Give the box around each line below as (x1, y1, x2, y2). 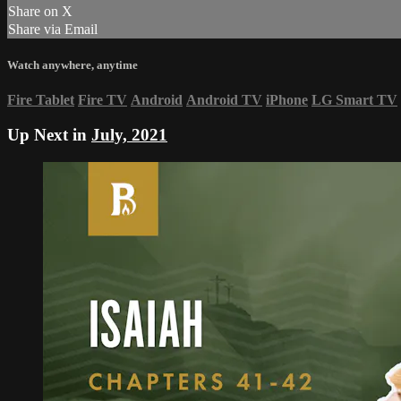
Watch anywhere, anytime (7, 58, 138, 73)
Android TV (186, 92, 262, 108)
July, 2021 (91, 125, 167, 145)
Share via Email (8, 21, 98, 37)
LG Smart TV (311, 92, 397, 108)
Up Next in (7, 125, 91, 145)
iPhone (266, 92, 308, 108)
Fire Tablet (7, 92, 74, 108)
